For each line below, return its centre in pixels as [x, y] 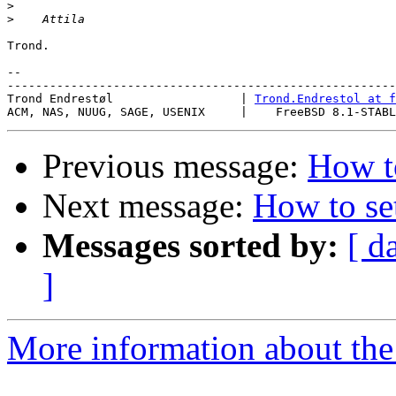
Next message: [148, 206]
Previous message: [175, 166]
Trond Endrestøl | [131, 99]
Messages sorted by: [190, 246]
